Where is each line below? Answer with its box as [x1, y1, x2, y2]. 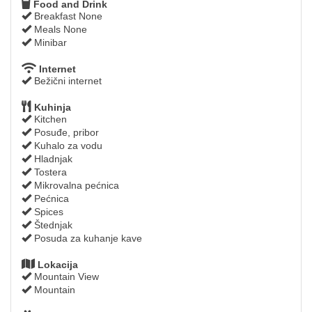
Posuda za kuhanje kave [31, 232, 142, 244]
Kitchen [31, 113, 67, 125]
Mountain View [31, 270, 99, 282]
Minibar [31, 36, 67, 48]
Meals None [31, 23, 87, 35]
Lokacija [35, 258, 78, 270]
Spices [31, 205, 63, 217]
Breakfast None [31, 10, 102, 22]
